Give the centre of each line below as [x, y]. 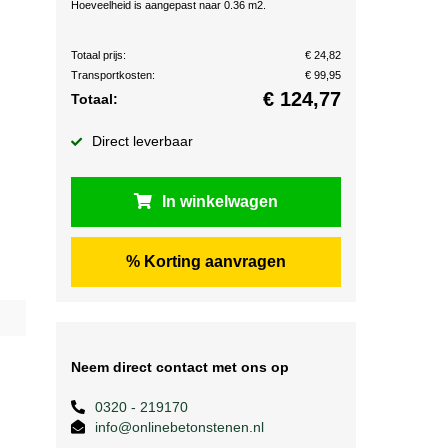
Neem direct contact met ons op [180, 367]
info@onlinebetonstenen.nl [179, 427]
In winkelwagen [220, 201]
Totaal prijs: [98, 55]
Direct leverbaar [142, 141]
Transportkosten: [113, 75]
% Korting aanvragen [206, 261]
